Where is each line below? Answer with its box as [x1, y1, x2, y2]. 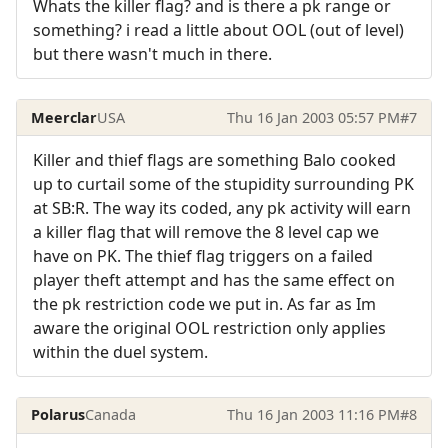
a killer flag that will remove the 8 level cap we [33, 220, 379, 243]
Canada [85, 405, 137, 425]
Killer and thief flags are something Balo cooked [33, 148, 396, 171]
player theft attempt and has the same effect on [33, 268, 395, 291]
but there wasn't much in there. [33, 43, 272, 66]
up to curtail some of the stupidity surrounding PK [33, 172, 414, 195]
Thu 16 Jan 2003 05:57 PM [226, 107, 400, 127]
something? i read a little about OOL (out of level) [33, 19, 404, 42]
